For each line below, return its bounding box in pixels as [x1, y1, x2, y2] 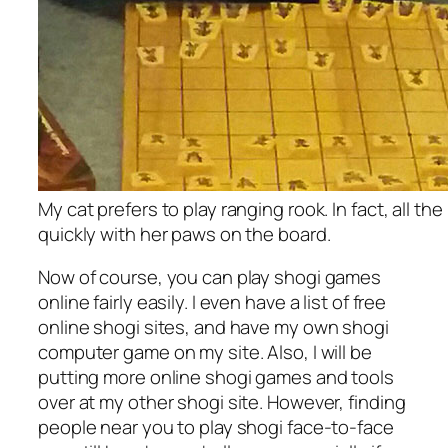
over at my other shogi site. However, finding [38, 389, 406, 416]
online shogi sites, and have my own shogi [38, 314, 389, 341]
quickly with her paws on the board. [38, 220, 331, 247]
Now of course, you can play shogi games [38, 264, 382, 291]
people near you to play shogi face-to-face [38, 414, 394, 441]
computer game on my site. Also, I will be [38, 339, 372, 366]
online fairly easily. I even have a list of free [38, 289, 387, 316]
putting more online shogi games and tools [38, 364, 394, 391]
